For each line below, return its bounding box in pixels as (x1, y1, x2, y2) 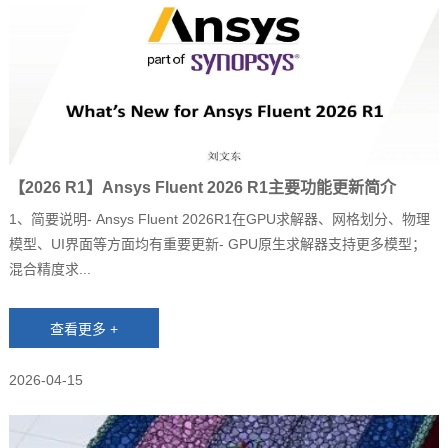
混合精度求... (8, 261, 91, 278)
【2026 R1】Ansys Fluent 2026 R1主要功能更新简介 (8, 179, 396, 197)
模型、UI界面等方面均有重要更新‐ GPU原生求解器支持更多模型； (8, 236, 426, 253)
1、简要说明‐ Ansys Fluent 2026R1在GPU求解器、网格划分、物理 (8, 211, 430, 228)
